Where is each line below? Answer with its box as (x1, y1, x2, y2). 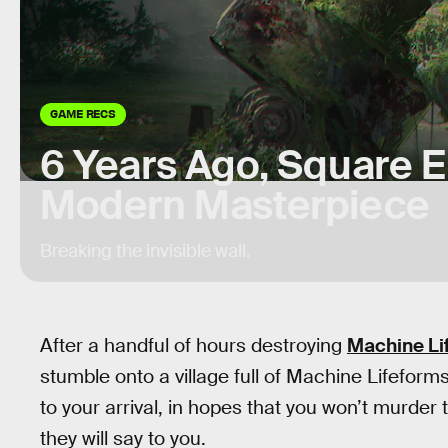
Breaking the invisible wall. (40, 240, 250, 262)
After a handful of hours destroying (40, 333, 347, 358)
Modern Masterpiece (40, 180, 430, 231)
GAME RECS (50, 106, 117, 120)
